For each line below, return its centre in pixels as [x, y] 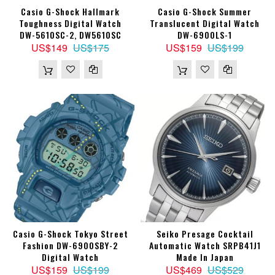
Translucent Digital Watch [205, 23]
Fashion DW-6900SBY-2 [70, 246]
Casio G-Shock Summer [205, 12]
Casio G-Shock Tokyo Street [70, 234]
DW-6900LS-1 [205, 35]
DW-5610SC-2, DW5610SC [70, 35]
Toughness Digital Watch [70, 23]
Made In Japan [205, 257]
